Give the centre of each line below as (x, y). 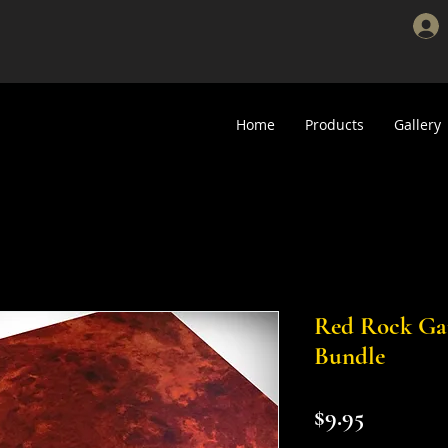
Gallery (417, 124)
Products (334, 124)
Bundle (349, 356)
